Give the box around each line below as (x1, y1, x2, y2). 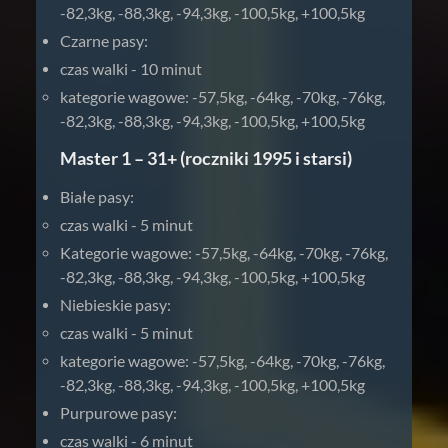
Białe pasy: (60, 187, 134, 206)
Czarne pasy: (60, 31, 148, 50)
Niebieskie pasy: (60, 295, 171, 314)
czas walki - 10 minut (60, 59, 202, 78)
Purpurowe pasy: (60, 403, 177, 422)
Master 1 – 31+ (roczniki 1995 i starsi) (60, 147, 352, 169)
